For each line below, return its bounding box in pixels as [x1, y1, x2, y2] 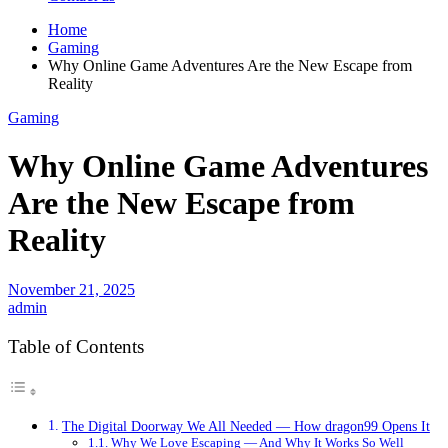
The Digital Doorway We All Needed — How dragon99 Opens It [61, 418, 430, 435]
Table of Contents [8, 335, 144, 357]
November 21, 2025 [8, 280, 135, 298]
